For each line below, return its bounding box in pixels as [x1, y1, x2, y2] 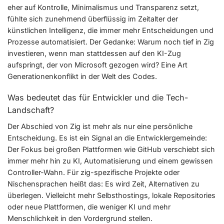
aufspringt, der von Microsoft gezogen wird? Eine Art [7, 60, 187, 69]
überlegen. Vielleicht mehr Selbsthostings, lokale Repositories [7, 190, 215, 199]
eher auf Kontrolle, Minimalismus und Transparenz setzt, [7, 2, 199, 11]
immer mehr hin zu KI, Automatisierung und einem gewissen [7, 156, 213, 165]
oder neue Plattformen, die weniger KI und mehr [7, 202, 170, 211]
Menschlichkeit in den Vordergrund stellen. [7, 213, 152, 222]
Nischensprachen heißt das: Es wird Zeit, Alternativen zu [7, 179, 199, 188]
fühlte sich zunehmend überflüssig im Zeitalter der [7, 14, 178, 23]
